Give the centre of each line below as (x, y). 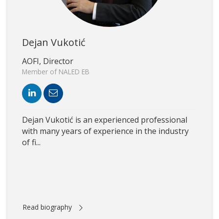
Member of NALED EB (56, 72)
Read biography (47, 207)
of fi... (31, 142)
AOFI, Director (48, 61)
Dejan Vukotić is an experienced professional (105, 120)
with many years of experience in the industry (105, 131)
